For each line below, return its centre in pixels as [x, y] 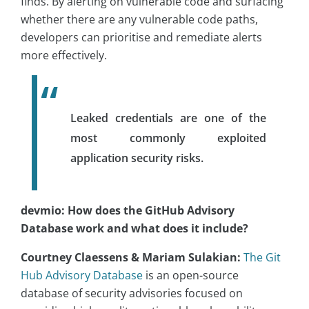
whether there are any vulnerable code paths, [139, 20]
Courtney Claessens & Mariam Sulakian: [131, 258]
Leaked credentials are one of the [168, 118]
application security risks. [137, 158]
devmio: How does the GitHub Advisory [128, 211]
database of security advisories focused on [132, 293]
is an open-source [191, 276]
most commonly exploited [168, 138]
